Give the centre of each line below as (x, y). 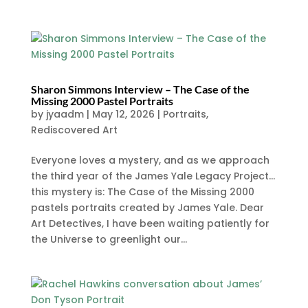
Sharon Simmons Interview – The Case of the (140, 89)
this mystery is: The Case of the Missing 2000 (142, 192)
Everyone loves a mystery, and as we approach (150, 160)
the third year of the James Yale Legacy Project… (153, 176)
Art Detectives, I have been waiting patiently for (150, 223)
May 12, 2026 (123, 114)
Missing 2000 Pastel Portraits (102, 101)
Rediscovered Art (74, 130)
